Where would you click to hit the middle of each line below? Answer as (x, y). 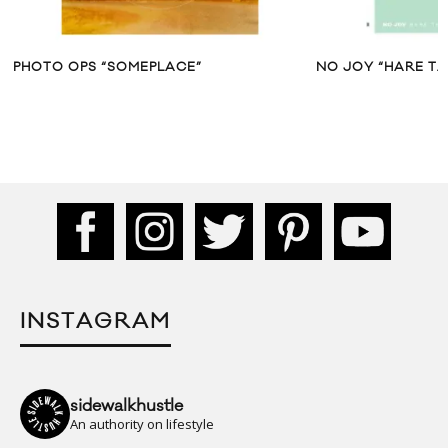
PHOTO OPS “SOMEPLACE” (107, 66)
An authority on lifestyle (142, 424)
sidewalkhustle (126, 406)
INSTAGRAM (95, 322)
